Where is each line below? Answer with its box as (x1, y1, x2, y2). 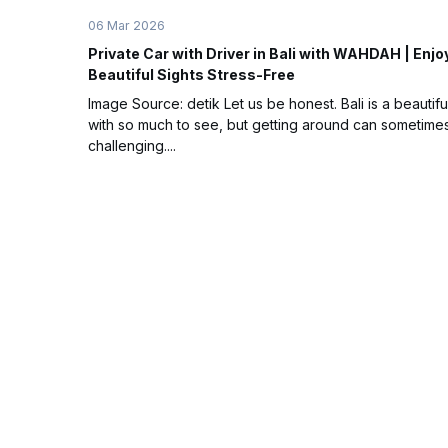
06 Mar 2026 (88, 18, 165, 33)
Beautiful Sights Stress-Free (88, 66, 295, 83)
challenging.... (88, 137, 176, 154)
